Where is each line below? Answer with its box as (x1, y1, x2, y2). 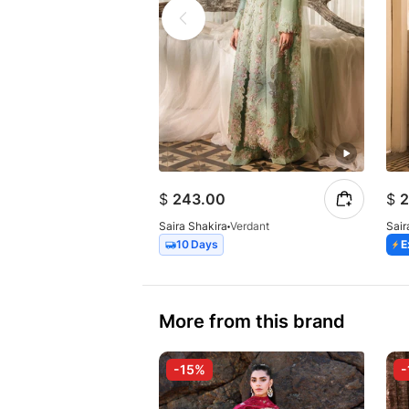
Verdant (230, 219, 269, 234)
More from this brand (159, 310, 345, 333)
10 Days (176, 237, 218, 252)
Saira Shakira (159, 219, 227, 234)
